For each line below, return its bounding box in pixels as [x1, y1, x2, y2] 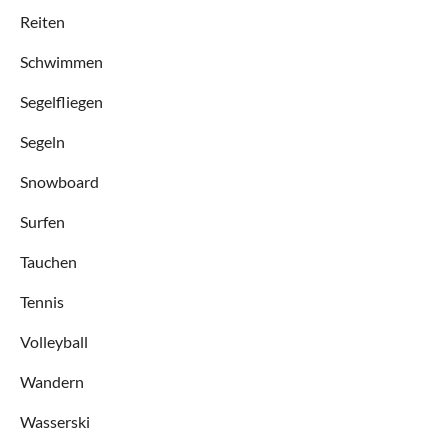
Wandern [20, 371, 84, 391]
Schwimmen [20, 51, 103, 71]
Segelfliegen [20, 91, 103, 111]
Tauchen [20, 251, 77, 271]
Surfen [20, 211, 65, 231]
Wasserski [20, 411, 90, 431]
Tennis [20, 291, 64, 311]
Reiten [20, 11, 65, 31]
